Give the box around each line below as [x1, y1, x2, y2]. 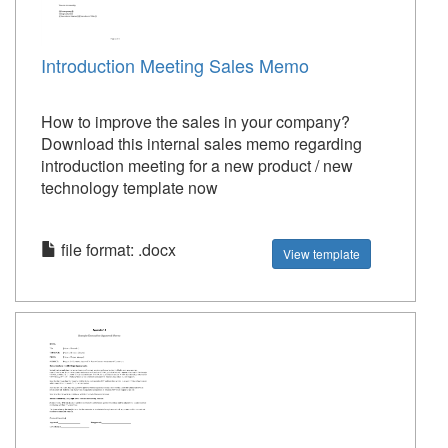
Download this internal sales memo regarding [41, 132, 362, 155]
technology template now [41, 176, 218, 199]
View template [283, 245, 361, 262]
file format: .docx [57, 238, 176, 261]
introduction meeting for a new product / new [41, 154, 353, 177]
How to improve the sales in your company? [41, 110, 350, 133]
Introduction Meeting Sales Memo [41, 52, 309, 78]
